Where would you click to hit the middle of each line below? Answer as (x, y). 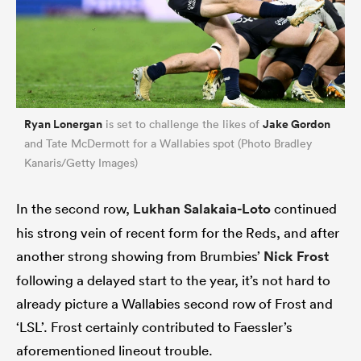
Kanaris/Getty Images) (81, 163)
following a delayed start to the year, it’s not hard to (173, 280)
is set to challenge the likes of (183, 124)
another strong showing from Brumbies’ (140, 256)
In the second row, (75, 209)
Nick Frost (296, 257)
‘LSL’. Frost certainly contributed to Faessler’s (154, 327)
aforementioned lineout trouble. (114, 351)
